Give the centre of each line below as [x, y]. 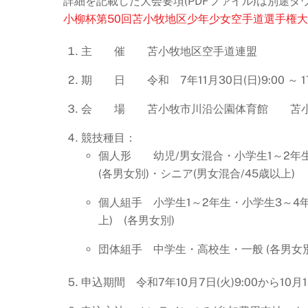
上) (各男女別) [137, 220]
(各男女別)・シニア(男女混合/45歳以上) [197, 173]
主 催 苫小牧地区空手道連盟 [169, 51]
